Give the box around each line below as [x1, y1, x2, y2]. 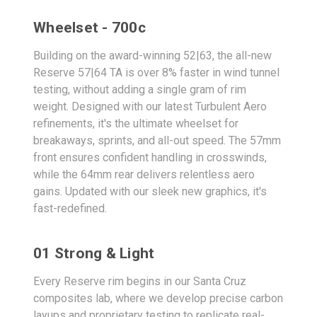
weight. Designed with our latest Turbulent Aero [33, 99, 267, 113]
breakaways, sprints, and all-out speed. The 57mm [33, 133, 281, 147]
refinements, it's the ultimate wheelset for [33, 116, 238, 130]
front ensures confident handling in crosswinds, [33, 150, 267, 164]
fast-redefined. [33, 201, 107, 215]
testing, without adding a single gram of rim [33, 82, 246, 96]
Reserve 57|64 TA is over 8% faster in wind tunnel [33, 65, 279, 79]
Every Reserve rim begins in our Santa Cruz [33, 274, 246, 288]
